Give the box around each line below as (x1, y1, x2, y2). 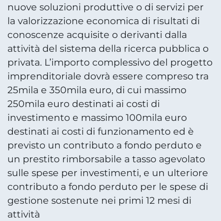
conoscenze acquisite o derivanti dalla (7, 29, 187, 40)
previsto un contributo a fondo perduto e (7, 139, 202, 151)
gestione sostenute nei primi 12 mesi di (7, 194, 191, 206)
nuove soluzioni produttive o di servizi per (7, 1, 204, 13)
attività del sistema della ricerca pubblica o (7, 42, 209, 54)
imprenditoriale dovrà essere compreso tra (7, 70, 209, 82)
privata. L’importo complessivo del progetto (7, 56, 213, 68)
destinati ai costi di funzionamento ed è (7, 125, 194, 137)
